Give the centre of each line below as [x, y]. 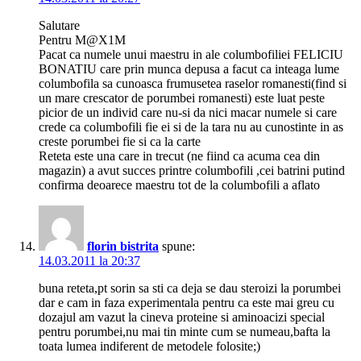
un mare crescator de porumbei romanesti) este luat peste [182, 98]
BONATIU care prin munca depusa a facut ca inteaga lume [189, 69]
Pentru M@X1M [82, 40]
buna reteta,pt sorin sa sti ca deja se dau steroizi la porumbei [190, 288]
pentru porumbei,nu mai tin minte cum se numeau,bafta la [185, 332]
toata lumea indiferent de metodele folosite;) [149, 346]
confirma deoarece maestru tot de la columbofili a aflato [179, 185]
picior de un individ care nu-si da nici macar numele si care [188, 113]
